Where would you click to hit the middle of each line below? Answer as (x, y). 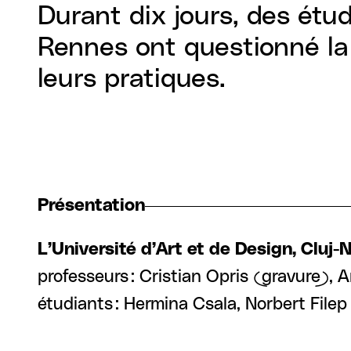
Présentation (91, 206)
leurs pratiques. (132, 79)
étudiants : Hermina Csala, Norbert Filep (192, 304)
